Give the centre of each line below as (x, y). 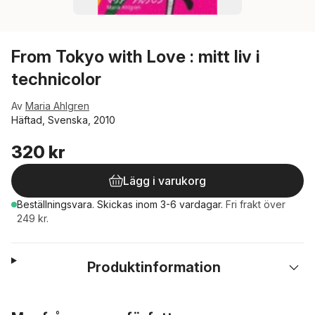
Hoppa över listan (54, 307)
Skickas (116, 204)
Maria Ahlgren (57, 106)
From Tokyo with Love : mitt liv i (135, 57)
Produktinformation (154, 267)
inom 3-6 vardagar (178, 204)
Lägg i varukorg (165, 181)
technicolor (56, 79)
